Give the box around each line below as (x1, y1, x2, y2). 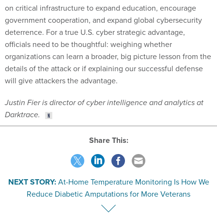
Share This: (93, 113, 128, 125)
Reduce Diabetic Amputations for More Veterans (27, 167, 190, 178)
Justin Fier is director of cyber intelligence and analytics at (5, 75, 203, 87)
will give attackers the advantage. (5, 53, 118, 64)
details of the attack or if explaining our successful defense (5, 41, 203, 52)
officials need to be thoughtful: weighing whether (5, 17, 172, 28)
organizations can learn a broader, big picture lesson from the (5, 29, 211, 40)
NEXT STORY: (8, 155, 56, 167)
